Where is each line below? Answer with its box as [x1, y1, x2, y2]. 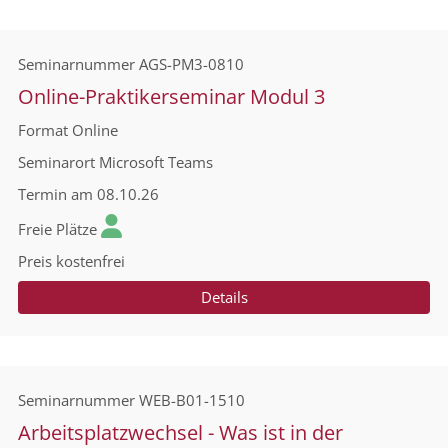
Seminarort [18, 152, 95, 172]
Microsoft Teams [99, 152, 213, 172]
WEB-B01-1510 [139, 390, 245, 410]
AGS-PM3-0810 [139, 54, 244, 74]
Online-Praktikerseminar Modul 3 [18, 83, 325, 110]
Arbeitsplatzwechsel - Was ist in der [18, 419, 343, 446]
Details [200, 287, 248, 307]
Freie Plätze [18, 219, 97, 239]
